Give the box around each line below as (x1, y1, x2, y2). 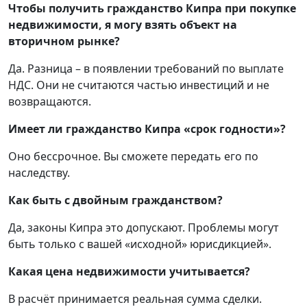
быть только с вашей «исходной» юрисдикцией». (8, 236, 271, 252)
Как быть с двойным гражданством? (8, 193, 223, 208)
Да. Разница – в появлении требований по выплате (8, 61, 284, 77)
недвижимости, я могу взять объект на (8, 17, 237, 33)
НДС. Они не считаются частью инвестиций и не (8, 77, 269, 93)
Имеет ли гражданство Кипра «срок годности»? (8, 121, 286, 137)
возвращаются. (8, 94, 91, 110)
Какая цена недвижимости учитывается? (8, 264, 250, 280)
